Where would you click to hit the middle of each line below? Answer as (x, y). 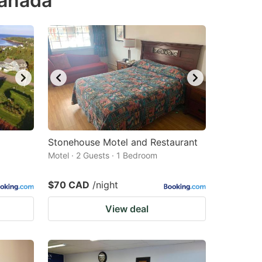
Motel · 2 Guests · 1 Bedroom (103, 155)
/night (105, 185)
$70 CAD (69, 185)
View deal (127, 209)
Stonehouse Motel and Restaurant (123, 142)
